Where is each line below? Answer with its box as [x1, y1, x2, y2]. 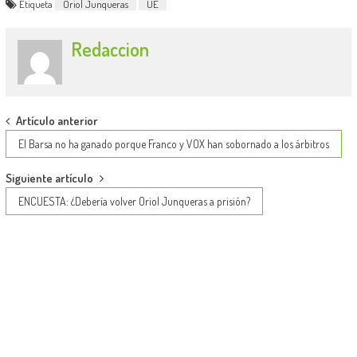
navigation [4, 135, 84, 167]
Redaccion [71, 36, 150, 61]
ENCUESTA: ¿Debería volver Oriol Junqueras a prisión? [18, 194, 250, 209]
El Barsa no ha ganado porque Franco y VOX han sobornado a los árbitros [18, 137, 329, 151]
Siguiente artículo [5, 171, 93, 186]
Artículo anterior [15, 113, 98, 129]
